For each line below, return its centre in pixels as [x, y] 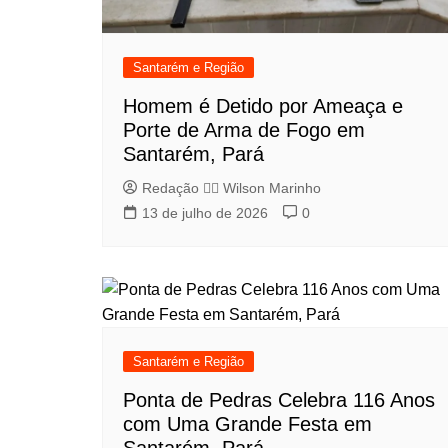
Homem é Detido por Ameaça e [263, 105]
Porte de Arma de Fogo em [244, 129]
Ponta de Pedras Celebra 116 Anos [279, 399]
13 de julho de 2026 [205, 212]
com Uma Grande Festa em [247, 423]
